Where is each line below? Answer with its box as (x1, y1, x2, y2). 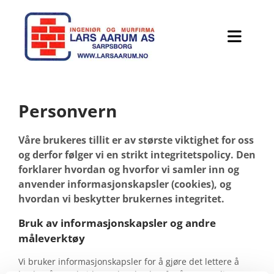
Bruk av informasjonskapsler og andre (18, 216, 216, 230)
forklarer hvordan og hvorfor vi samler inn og (18, 163, 239, 176)
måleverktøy (18, 231, 85, 245)
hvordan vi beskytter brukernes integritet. (18, 192, 224, 206)
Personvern (18, 99, 117, 122)
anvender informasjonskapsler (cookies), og (18, 177, 231, 191)
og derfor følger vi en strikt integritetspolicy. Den (18, 148, 256, 161)
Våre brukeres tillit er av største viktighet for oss (18, 133, 254, 147)
